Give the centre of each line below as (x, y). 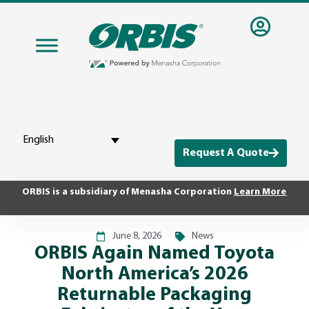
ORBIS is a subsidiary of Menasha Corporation (127, 192)
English (39, 140)
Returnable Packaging (154, 296)
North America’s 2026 (154, 275)
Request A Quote (226, 153)
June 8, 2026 (137, 237)
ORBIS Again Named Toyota (154, 254)
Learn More (260, 192)
